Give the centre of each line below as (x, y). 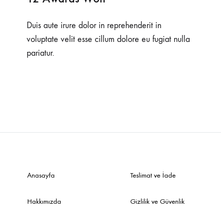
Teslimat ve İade (153, 175)
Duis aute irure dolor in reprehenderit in (94, 25)
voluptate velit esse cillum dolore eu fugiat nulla (108, 39)
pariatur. (40, 53)
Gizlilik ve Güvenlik (157, 201)
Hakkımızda (44, 201)
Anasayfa (41, 175)
